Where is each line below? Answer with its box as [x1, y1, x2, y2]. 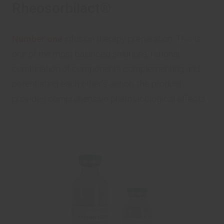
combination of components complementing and [12, 63, 200, 74]
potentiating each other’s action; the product [12, 78, 182, 89]
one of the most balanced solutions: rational [12, 48, 179, 59]
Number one [12, 33, 62, 44]
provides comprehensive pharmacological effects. [12, 93, 207, 104]
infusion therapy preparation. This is [62, 33, 201, 44]
